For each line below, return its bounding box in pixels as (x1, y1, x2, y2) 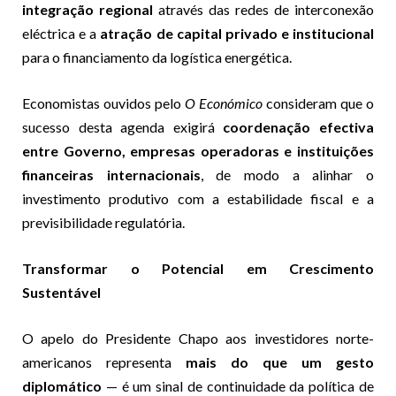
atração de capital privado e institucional (100, 25, 374, 42)
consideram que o (263, 95, 374, 112)
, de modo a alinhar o (200, 166, 375, 184)
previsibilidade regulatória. (22, 214, 185, 232)
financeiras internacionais (22, 166, 201, 184)
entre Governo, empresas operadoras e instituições (22, 142, 374, 160)
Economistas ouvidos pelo (22, 95, 185, 112)
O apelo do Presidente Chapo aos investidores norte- (22, 330, 374, 347)
